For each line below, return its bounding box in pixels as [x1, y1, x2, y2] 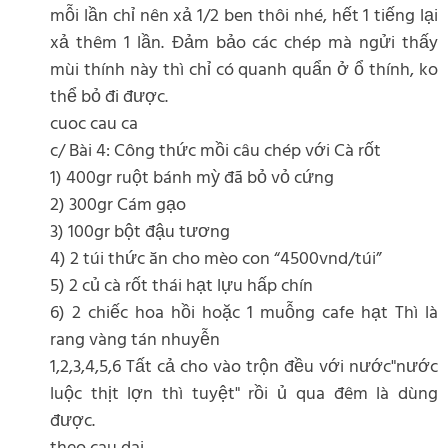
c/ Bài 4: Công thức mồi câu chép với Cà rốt [50, 137, 381, 167]
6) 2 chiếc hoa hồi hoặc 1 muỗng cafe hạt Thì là [50, 299, 438, 329]
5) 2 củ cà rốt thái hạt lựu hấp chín [50, 272, 313, 302]
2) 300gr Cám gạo [50, 191, 186, 221]
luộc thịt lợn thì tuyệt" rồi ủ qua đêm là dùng [50, 380, 438, 410]
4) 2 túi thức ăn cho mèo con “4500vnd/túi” [50, 245, 382, 275]
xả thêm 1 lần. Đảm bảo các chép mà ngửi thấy [50, 29, 438, 59]
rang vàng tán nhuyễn [50, 326, 220, 356]
